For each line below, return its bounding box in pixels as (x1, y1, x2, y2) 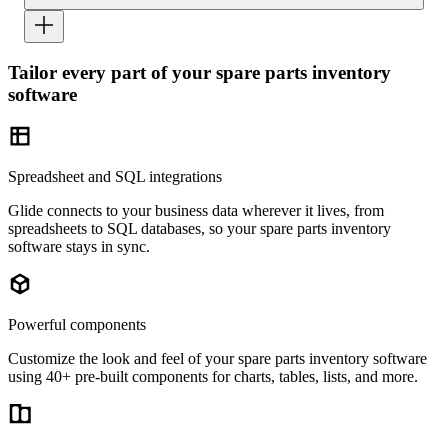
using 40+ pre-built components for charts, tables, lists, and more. (8, 368, 418, 386)
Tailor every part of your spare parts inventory (8, 61, 391, 83)
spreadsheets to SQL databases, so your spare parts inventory (8, 220, 391, 238)
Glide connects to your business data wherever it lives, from (8, 202, 384, 220)
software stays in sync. (8, 238, 150, 256)
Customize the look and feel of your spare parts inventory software (8, 350, 427, 368)
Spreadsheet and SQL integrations (8, 168, 222, 186)
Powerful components (8, 316, 146, 334)
